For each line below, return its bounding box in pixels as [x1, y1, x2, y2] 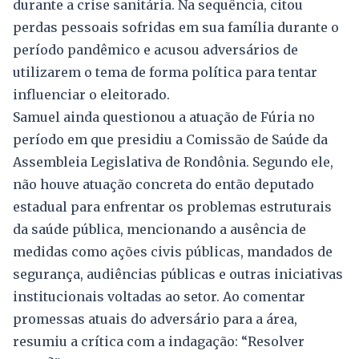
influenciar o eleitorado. [13, 86, 170, 103]
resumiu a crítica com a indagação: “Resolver [13, 333, 305, 349]
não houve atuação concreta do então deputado [13, 175, 314, 192]
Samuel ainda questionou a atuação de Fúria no [13, 108, 315, 125]
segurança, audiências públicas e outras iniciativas [13, 265, 343, 282]
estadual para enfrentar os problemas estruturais [13, 198, 332, 215]
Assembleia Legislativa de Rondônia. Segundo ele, [13, 153, 333, 170]
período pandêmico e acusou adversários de [13, 41, 298, 58]
